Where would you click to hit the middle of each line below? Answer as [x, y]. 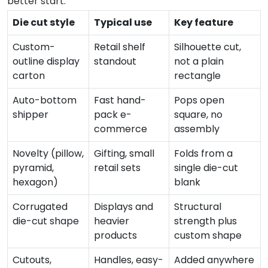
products [115, 236]
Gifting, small [124, 154]
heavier [112, 221]
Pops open [199, 100]
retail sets [117, 168]
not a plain [199, 62]
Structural [198, 207]
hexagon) [35, 182]
